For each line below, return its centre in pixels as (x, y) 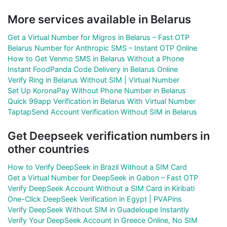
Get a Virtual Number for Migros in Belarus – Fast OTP (99, 37)
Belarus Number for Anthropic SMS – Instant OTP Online (102, 48)
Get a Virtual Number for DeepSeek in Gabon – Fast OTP (103, 177)
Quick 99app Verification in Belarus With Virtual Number (102, 101)
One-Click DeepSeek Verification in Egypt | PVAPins (95, 199)
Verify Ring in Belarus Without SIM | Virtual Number (93, 80)
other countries (48, 149)
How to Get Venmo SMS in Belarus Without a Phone (96, 58)
